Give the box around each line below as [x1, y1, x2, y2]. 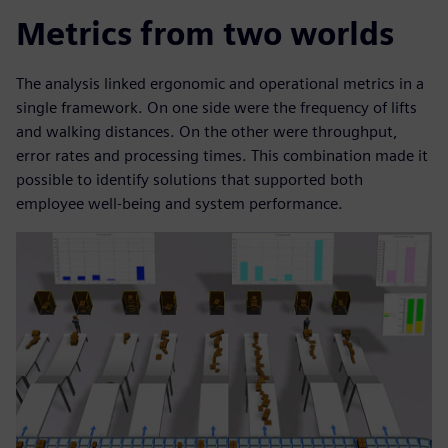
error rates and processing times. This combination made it [16, 146, 428, 166]
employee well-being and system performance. [16, 194, 343, 214]
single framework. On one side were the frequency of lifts [16, 98, 417, 118]
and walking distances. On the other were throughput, [16, 122, 398, 142]
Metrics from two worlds [16, 14, 394, 54]
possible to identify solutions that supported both [16, 170, 363, 190]
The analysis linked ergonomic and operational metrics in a [16, 74, 424, 94]
